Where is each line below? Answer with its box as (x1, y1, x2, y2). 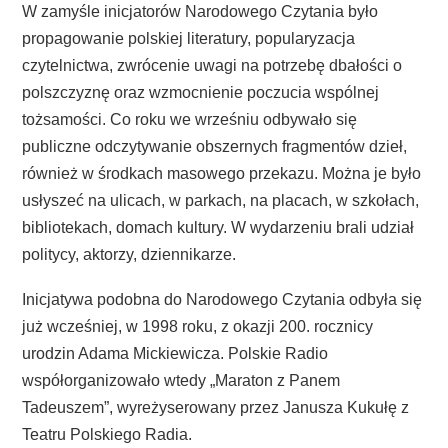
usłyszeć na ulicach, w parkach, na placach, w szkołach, (22, 192, 419, 209)
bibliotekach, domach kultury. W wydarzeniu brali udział (22, 219, 414, 236)
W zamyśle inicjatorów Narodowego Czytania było (22, 3, 378, 20)
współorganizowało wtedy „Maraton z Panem (22, 372, 340, 389)
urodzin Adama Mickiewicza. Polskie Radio (22, 345, 328, 362)
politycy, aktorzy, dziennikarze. (22, 246, 236, 263)
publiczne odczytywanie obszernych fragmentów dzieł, (22, 138, 407, 155)
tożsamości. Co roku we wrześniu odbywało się (22, 111, 357, 128)
